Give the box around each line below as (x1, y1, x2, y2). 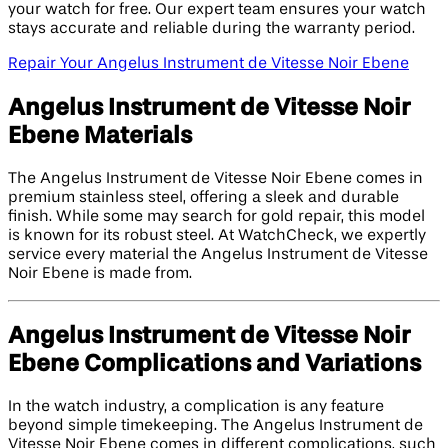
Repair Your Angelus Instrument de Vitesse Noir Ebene (8, 56, 409, 73)
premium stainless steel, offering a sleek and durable (8, 189, 399, 206)
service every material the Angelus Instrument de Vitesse (8, 246, 428, 263)
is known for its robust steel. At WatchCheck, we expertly (8, 227, 426, 244)
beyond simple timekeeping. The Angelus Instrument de (8, 417, 423, 434)
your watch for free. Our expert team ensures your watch (8, 2, 426, 19)
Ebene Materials (8, 124, 192, 148)
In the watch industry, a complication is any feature (8, 398, 384, 415)
